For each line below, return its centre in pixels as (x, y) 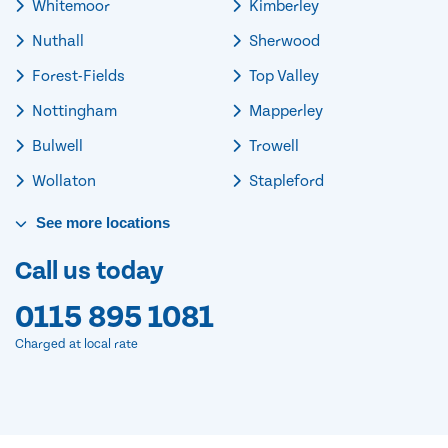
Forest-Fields (77, 75)
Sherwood (283, 40)
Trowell (272, 145)
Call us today (89, 271)
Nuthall (56, 40)
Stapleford (285, 180)
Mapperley (284, 110)
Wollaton (62, 180)
